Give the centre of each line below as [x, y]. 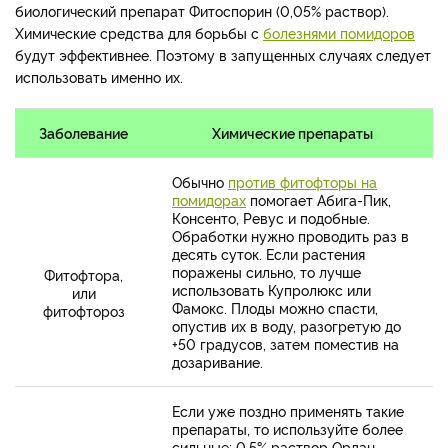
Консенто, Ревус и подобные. [271, 218]
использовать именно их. [101, 77]
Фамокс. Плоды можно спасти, [275, 308]
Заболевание [83, 133]
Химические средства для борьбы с [139, 33]
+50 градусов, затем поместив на [285, 344]
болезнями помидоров [339, 33]
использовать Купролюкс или [271, 290]
